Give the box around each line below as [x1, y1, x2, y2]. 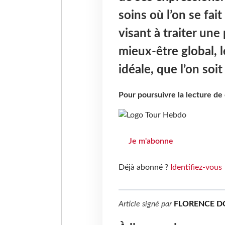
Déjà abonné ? [118, 163, 170, 172]
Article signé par [118, 200, 174, 208]
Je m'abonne [128, 137, 173, 146]
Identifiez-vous [170, 163, 222, 172]
